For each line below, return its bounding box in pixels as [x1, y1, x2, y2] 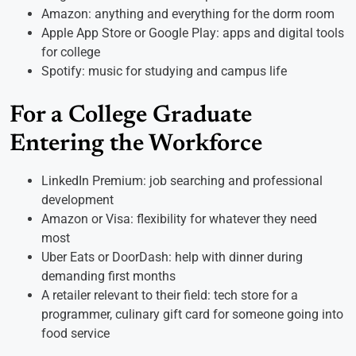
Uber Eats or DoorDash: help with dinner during [41, 250, 303, 265]
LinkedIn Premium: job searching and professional [41, 173, 323, 189]
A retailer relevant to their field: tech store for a [41, 288, 298, 304]
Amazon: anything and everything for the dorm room [41, 6, 335, 22]
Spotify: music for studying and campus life [41, 64, 287, 79]
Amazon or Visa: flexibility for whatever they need [41, 211, 317, 227]
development [41, 192, 114, 208]
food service [41, 326, 110, 342]
